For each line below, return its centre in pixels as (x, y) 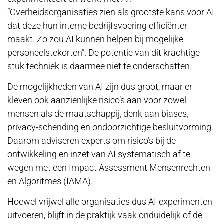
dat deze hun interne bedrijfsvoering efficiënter (97, 25)
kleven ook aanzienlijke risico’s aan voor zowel (97, 100)
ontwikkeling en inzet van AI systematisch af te (99, 154)
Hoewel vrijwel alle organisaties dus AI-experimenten (110, 202)
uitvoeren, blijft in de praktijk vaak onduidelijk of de (105, 215)
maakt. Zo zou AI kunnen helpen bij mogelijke (95, 39)
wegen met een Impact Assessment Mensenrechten (109, 167)
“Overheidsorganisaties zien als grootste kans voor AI (111, 12)
